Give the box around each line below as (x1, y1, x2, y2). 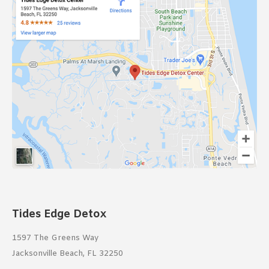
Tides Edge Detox (12, 207, 106, 222)
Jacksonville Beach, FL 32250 (12, 248, 123, 259)
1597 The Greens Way (12, 232, 98, 243)
